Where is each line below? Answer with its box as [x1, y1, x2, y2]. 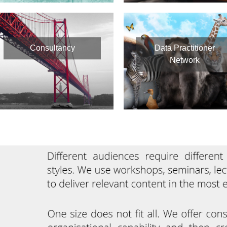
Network [169, 56, 200, 65]
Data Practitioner [154, 44, 215, 53]
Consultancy [29, 44, 75, 53]
